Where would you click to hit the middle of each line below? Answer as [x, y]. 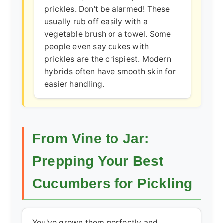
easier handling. [74, 84]
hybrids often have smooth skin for [110, 71]
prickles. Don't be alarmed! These [107, 9]
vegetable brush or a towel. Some [108, 34]
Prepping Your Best [98, 161]
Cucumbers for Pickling [112, 183]
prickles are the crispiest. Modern [108, 59]
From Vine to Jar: [91, 139]
